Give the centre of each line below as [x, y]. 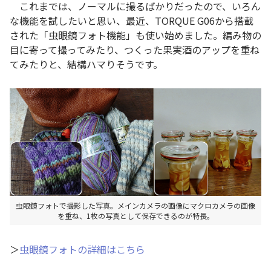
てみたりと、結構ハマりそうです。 [86, 64]
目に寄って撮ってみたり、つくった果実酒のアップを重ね [135, 49]
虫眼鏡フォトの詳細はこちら [82, 250]
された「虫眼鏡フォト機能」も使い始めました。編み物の [135, 35]
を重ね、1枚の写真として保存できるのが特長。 [135, 216]
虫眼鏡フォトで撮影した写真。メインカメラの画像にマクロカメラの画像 [135, 206]
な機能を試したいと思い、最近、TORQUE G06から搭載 [132, 20]
